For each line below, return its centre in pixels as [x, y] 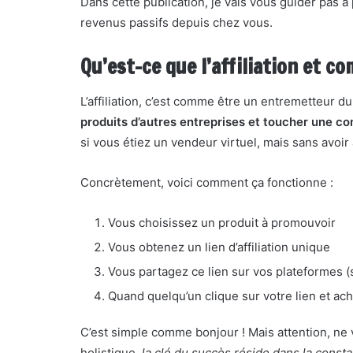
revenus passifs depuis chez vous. [176, 22]
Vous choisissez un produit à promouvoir [222, 223]
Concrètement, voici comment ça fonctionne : [207, 182]
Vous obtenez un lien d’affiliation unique [219, 247]
